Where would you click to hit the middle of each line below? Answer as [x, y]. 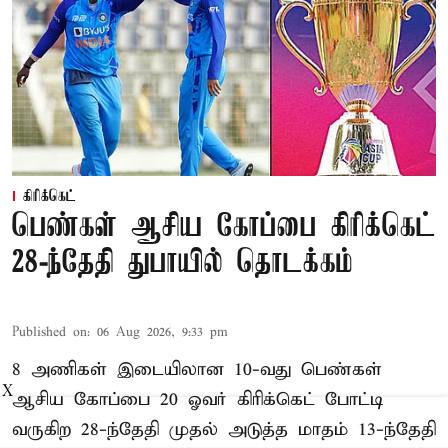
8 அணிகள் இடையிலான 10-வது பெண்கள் [197, 369]
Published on [49, 332]
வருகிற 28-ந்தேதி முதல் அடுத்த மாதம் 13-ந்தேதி [224, 429]
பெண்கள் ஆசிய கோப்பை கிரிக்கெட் [224, 227]
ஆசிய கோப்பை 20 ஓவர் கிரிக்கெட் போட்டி [197, 399]
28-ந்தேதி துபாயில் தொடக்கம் [182, 263]
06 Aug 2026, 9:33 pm [162, 332]
